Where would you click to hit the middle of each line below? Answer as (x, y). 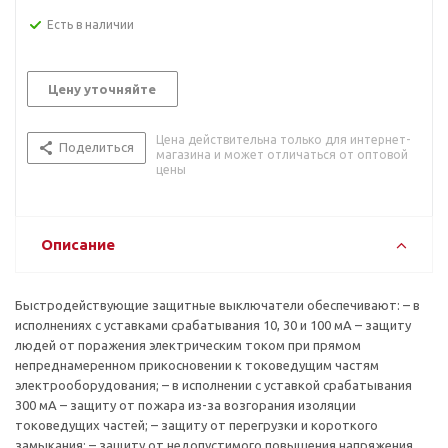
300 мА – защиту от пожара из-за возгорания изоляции (185, 404)
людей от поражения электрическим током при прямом (188, 344)
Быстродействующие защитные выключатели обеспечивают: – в (217, 304)
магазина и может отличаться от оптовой (282, 154)
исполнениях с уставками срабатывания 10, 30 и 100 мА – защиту (213, 324)
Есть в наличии (90, 24)
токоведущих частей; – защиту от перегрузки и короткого (196, 424)
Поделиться (96, 146)
